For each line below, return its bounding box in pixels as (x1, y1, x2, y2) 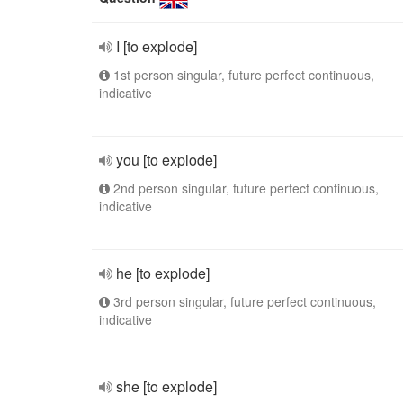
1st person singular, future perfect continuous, (110, 66, 374, 84)
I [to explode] (116, 36, 197, 57)
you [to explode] (116, 149, 217, 170)
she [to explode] (116, 376, 217, 397)
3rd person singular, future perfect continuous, (110, 292, 376, 310)
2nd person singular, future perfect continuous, (110, 179, 379, 197)
